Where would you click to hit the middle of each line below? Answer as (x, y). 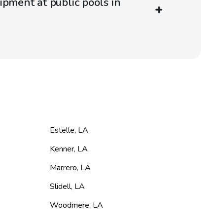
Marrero (63, 168)
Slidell (60, 187)
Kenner (62, 149)
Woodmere (69, 205)
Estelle (62, 130)
